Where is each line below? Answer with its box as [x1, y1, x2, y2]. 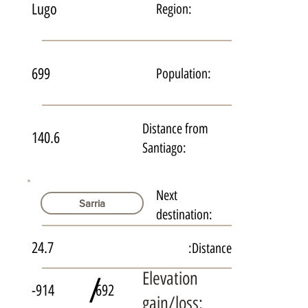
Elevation [142, 267, 198, 289]
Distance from [142, 120, 208, 137]
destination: [156, 206, 213, 223]
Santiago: [142, 139, 186, 156]
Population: [156, 65, 212, 82]
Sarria [79, 197, 106, 210]
